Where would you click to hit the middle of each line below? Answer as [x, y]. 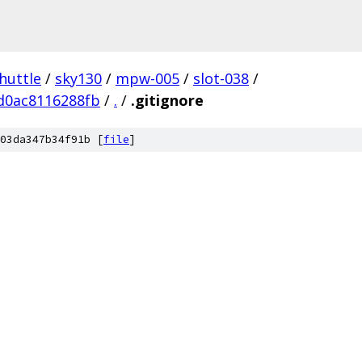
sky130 [78, 78]
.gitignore [167, 100]
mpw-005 [147, 78]
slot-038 [221, 78]
